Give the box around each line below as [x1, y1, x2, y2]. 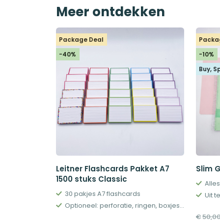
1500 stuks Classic [56, 174, 127, 185]
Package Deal [59, 35, 104, 44]
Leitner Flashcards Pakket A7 [56, 164, 169, 174]
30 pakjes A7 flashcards [64, 189, 140, 199]
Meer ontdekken [56, 3, 165, 21]
